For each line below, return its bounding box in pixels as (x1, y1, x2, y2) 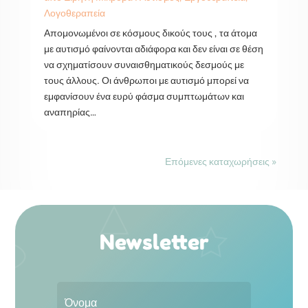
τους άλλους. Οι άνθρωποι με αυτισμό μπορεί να (43, 73, 249, 87)
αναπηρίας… (43, 104, 96, 118)
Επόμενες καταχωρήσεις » (165, 154, 278, 168)
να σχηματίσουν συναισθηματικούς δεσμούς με (43, 57, 244, 71)
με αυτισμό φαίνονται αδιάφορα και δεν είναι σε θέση (43, 41, 263, 55)
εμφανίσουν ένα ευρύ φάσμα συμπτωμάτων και (43, 89, 244, 102)
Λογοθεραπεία (43, 5, 105, 19)
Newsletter (99, 229, 209, 254)
